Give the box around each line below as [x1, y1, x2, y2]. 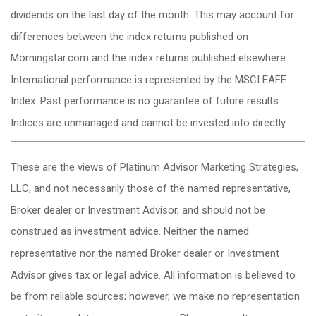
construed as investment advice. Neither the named [11, 224, 249, 238]
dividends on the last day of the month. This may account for [11, 8, 294, 21]
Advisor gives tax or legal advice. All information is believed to [11, 268, 296, 281]
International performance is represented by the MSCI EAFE [11, 73, 286, 86]
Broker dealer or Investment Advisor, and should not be [11, 203, 265, 217]
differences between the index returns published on [11, 30, 248, 43]
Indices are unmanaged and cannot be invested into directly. [11, 116, 287, 129]
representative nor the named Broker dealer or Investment [11, 246, 279, 260]
